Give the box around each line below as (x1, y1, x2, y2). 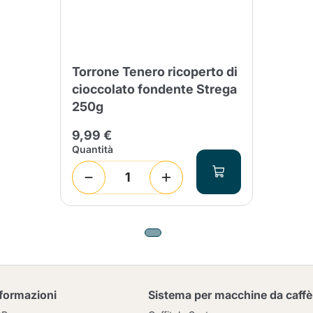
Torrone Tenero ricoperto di (72, 64, 238, 79)
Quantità (72, 143, 113, 155)
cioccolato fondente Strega (72, 81, 237, 96)
